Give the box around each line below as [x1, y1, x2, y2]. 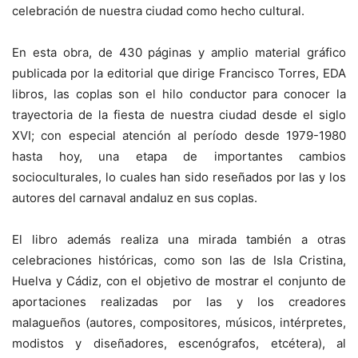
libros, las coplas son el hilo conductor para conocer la [12, 86, 346, 102]
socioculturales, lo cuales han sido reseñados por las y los [12, 169, 346, 185]
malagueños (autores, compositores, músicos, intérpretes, [12, 315, 346, 331]
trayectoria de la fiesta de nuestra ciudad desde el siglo [12, 107, 346, 123]
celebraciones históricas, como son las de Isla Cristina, [12, 253, 346, 268]
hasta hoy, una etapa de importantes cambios [12, 149, 346, 165]
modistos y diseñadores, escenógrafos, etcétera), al [12, 336, 346, 352]
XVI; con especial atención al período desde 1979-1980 [12, 128, 346, 144]
